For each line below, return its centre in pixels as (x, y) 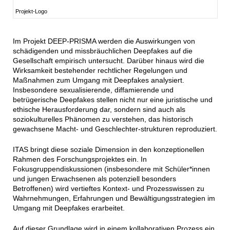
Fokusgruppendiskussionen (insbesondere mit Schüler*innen (111, 169)
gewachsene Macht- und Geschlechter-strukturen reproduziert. (115, 129)
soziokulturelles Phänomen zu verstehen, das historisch (103, 119)
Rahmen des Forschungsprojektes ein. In (80, 159)
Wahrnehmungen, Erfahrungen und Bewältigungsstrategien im (114, 198)
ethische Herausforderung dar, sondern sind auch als (99, 110)
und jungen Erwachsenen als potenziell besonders (94, 179)
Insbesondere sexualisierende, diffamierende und (93, 90)
